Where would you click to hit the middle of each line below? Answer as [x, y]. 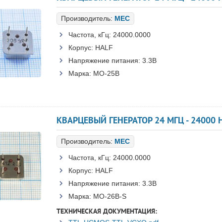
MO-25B [106, 73]
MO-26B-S [110, 196]
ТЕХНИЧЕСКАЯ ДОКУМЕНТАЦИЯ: [107, 211]
